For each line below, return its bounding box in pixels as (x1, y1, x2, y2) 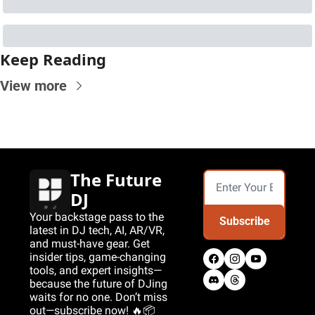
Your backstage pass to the (30, 210, 164, 224)
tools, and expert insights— (30, 263, 162, 277)
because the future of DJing (30, 276, 167, 290)
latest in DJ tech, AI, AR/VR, (30, 223, 165, 237)
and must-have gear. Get (30, 236, 150, 250)
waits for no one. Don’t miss (30, 290, 167, 304)
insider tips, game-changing (30, 250, 166, 264)
